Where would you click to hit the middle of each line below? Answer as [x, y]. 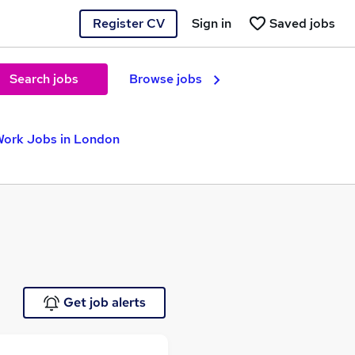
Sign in [212, 23]
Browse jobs [166, 79]
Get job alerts [104, 302]
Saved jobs [302, 23]
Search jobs [44, 79]
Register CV [128, 23]
